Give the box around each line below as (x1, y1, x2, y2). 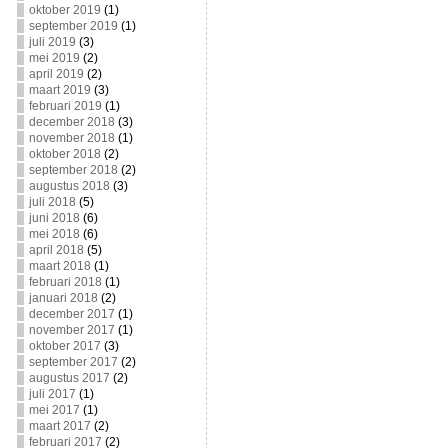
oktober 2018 (28, 147, 101, 161)
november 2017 (28, 323, 115, 337)
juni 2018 (28, 211, 80, 225)
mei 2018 (28, 227, 80, 241)
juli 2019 (28, 35, 76, 49)
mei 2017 (28, 403, 80, 417)
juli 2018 (28, 195, 76, 209)
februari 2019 (28, 99, 102, 113)
